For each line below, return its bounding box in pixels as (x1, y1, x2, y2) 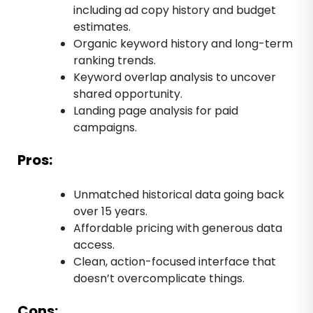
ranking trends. (73, 52, 156, 68)
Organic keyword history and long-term (73, 35, 293, 52)
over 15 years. (73, 203, 147, 219)
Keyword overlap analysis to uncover (73, 68, 276, 85)
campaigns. (73, 119, 137, 136)
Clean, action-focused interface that (73, 253, 276, 270)
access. (73, 236, 115, 253)
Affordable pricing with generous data (73, 219, 282, 236)
